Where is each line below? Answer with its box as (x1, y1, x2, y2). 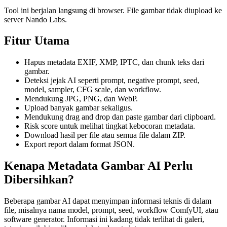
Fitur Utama (4, 34, 69, 48)
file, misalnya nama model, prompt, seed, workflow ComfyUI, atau (4, 206, 218, 215)
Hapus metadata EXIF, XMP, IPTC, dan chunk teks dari (24, 58, 204, 67)
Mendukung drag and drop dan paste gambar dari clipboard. (24, 112, 216, 122)
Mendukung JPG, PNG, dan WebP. (24, 94, 138, 103)
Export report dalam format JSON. (24, 140, 135, 149)
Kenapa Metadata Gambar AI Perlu (4, 159, 193, 173)
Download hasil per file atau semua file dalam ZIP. (24, 131, 185, 140)
